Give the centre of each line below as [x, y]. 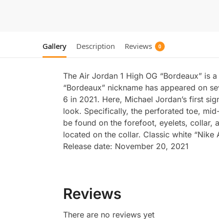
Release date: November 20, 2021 [126, 146]
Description [96, 46]
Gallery [55, 46]
